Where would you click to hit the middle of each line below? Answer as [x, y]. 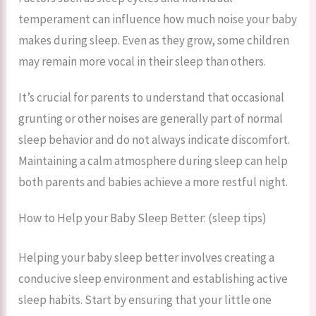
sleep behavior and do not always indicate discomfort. [154, 140]
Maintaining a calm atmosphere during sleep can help [153, 161]
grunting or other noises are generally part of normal [151, 119]
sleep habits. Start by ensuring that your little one [145, 299]
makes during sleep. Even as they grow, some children [154, 41]
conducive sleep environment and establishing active [153, 278]
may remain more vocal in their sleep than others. [142, 62]
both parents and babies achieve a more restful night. [153, 182]
